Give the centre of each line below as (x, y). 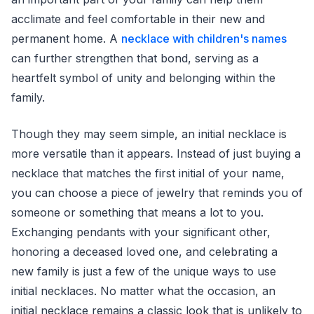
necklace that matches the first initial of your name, (148, 173)
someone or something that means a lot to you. (137, 212)
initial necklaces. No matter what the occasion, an (143, 291)
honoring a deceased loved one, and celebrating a (144, 251)
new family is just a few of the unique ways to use (144, 271)
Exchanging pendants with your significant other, (141, 232)
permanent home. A (66, 38)
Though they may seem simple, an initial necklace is (149, 134)
